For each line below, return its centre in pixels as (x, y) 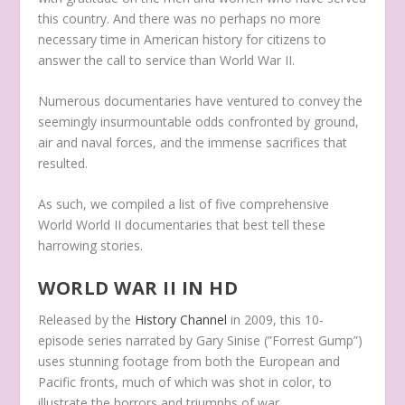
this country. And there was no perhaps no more (180, 18)
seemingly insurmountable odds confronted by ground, (199, 121)
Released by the (87, 319)
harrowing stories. (91, 246)
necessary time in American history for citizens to (183, 39)
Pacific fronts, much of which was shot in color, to (185, 381)
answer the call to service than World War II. (167, 60)
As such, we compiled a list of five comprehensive (184, 204)
